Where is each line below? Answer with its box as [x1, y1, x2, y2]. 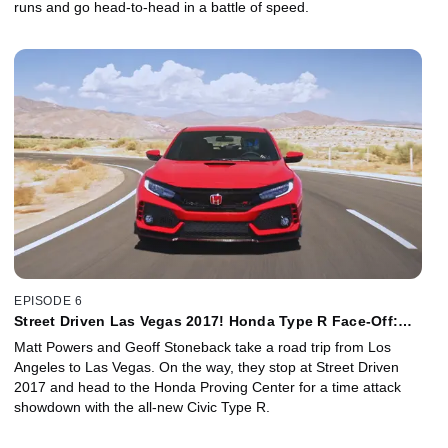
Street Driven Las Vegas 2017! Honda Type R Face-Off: [14, 312, 398, 329]
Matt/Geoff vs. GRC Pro [14, 328, 178, 345]
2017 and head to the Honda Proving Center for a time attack [14, 378, 401, 395]
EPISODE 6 [14, 293, 83, 308]
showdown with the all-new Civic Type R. [14, 398, 270, 415]
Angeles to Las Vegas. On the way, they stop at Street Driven [14, 358, 399, 375]
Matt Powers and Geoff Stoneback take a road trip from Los [14, 338, 391, 355]
